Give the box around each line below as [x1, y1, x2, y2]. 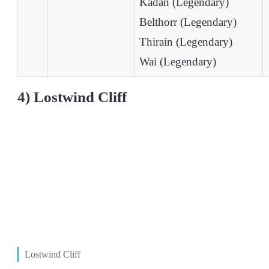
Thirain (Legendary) [139, 35, 232, 49]
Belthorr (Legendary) [139, 16, 237, 29]
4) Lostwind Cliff [17, 89, 127, 106]
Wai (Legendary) [139, 55, 216, 68]
